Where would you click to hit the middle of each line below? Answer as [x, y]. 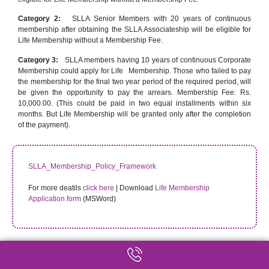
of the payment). [44, 125]
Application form [55, 198]
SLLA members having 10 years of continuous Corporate [156, 60]
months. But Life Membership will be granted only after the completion [134, 114]
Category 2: [43, 19]
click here [98, 188]
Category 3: [39, 60]
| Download [134, 188]
